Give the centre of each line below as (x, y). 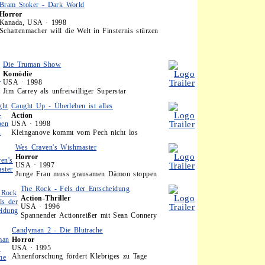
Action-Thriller (46, 198)
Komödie (18, 74)
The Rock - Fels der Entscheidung (75, 189)
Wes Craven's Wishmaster (56, 147)
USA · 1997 (35, 165)
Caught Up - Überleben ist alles (62, 106)
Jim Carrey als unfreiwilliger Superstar (65, 91)
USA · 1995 (31, 248)
